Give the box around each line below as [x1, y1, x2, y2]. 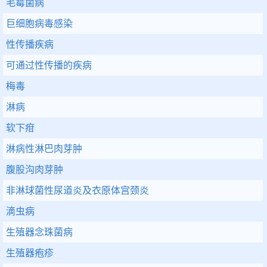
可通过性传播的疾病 [6, 60, 92, 70]
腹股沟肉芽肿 [6, 164, 63, 175]
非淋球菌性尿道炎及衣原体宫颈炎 [6, 185, 149, 195]
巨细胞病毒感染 [6, 18, 73, 29]
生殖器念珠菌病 [6, 227, 73, 237]
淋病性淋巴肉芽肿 [6, 144, 82, 154]
